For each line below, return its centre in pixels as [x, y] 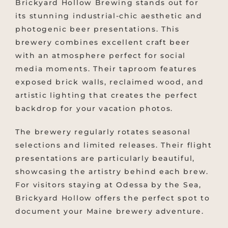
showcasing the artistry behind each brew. [112, 171]
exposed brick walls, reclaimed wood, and [110, 82]
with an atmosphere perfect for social [101, 55]
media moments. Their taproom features [106, 68]
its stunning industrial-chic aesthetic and [109, 16]
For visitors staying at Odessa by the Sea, [108, 184]
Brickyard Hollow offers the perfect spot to [113, 198]
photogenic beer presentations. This [97, 29]
